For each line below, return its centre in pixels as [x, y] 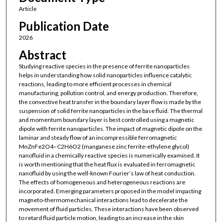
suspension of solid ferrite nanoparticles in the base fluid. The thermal [111, 111]
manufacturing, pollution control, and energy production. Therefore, [108, 93]
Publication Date [64, 26]
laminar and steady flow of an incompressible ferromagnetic [98, 138]
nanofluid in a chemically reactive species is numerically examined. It [109, 156]
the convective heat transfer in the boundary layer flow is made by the [110, 102]
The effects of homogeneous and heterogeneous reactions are [102, 182]
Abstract [42, 55]
